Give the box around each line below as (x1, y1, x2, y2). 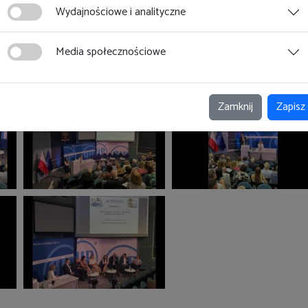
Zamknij (218, 98, 253, 116)
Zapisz (276, 98, 305, 116)
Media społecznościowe (56, 43, 166, 61)
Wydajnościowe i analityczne (56, 3, 186, 21)
